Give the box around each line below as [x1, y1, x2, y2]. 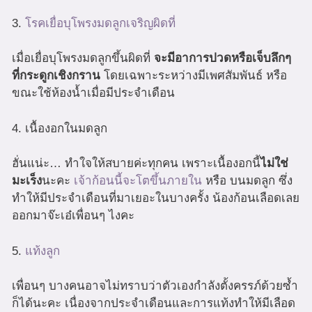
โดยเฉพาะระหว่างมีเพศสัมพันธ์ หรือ [100, 69, 287, 83]
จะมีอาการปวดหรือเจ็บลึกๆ [154, 52, 291, 65]
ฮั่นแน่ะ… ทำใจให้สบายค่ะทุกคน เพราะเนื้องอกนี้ [12, 157, 260, 171]
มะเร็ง [12, 174, 42, 188]
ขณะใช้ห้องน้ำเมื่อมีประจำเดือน [12, 86, 175, 100]
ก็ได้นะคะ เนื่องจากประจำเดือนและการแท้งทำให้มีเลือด [12, 297, 295, 311]
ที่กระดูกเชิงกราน [12, 69, 100, 83]
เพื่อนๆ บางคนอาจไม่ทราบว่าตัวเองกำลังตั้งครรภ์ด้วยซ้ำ [12, 279, 298, 293]
